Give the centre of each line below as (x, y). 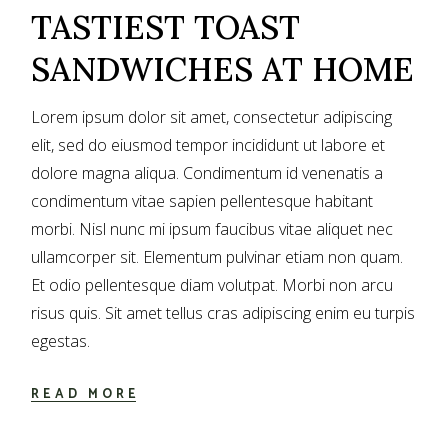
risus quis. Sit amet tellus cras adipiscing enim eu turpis (223, 313)
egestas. (61, 341)
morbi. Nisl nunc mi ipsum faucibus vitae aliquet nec (212, 229)
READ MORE (85, 394)
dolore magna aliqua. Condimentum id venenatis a (207, 173)
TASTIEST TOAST (166, 27)
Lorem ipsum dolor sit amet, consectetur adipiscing (212, 117)
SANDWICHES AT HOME (223, 69)
